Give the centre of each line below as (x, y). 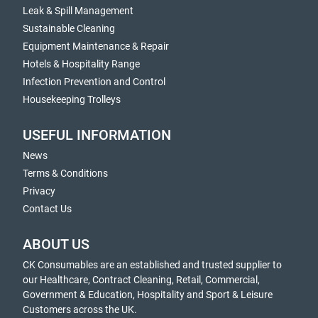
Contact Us (47, 209)
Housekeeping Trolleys (72, 99)
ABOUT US (56, 245)
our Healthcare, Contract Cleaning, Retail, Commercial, (141, 280)
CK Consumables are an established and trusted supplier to (152, 265)
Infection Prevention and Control (94, 82)
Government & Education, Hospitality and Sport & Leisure (148, 295)
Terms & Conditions (65, 173)
